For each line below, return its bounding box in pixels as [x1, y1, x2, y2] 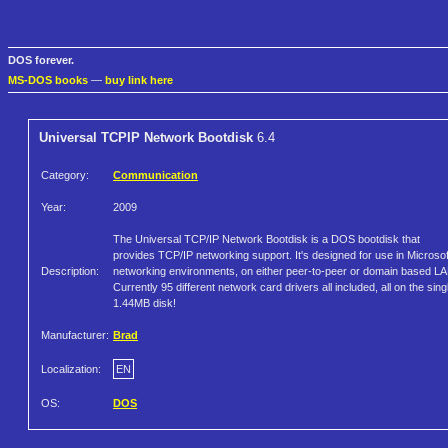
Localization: [41, 363, 101, 376]
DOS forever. [8, 54, 74, 67]
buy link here [105, 74, 173, 87]
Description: [41, 265, 99, 278]
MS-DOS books [8, 74, 88, 87]
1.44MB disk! [113, 297, 176, 310]
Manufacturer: [41, 329, 109, 342]
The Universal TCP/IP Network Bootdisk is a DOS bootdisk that [113, 233, 420, 246]
